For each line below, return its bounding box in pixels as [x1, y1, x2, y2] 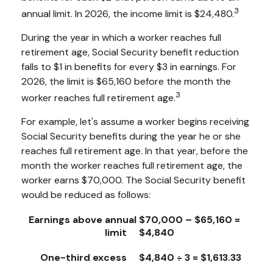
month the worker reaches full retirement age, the [21, 159, 243, 172]
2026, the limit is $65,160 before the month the [21, 74, 231, 88]
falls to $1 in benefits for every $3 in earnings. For [21, 60, 236, 73]
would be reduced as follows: [21, 188, 151, 202]
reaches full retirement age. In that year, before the [21, 144, 248, 158]
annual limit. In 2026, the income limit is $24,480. [21, 7, 234, 20]
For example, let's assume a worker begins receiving [21, 115, 249, 129]
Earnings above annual [29, 213, 136, 227]
